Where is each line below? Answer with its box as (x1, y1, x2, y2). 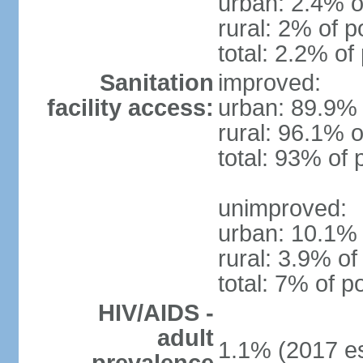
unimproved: (217, 195, 347, 221)
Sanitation (99, 70, 214, 96)
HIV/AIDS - (97, 300, 214, 326)
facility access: (46, 95, 214, 121)
